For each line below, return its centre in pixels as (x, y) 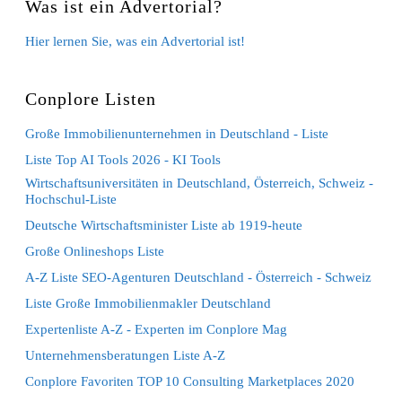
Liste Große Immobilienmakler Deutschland (149, 303)
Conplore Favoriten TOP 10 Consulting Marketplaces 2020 (190, 381)
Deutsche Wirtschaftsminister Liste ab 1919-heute (164, 225)
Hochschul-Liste (71, 199)
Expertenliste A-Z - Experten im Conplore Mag (157, 329)
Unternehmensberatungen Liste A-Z (126, 355)
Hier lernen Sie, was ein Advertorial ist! (135, 41)
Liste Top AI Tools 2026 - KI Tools (123, 159)
